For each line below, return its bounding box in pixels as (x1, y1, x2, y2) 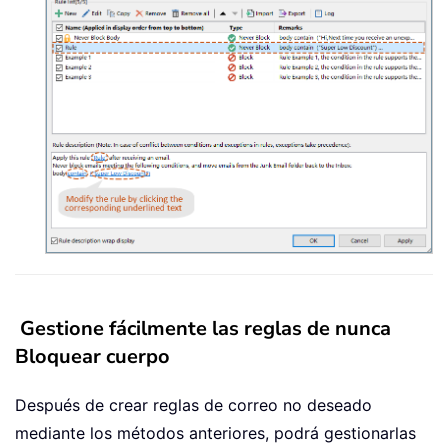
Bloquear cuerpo (15, 342, 170, 370)
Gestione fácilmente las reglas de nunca (20, 314, 391, 342)
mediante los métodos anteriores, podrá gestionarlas (15, 422, 416, 443)
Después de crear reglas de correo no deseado (15, 394, 372, 415)
